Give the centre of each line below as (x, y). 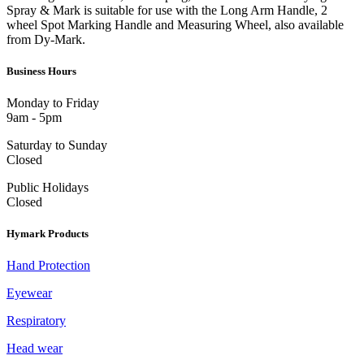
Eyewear (29, 293)
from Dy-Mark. (46, 39)
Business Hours (41, 71)
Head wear (35, 349)
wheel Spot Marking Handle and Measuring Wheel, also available (175, 24)
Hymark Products (48, 234)
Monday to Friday (53, 103)
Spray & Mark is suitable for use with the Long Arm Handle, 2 (167, 10)
